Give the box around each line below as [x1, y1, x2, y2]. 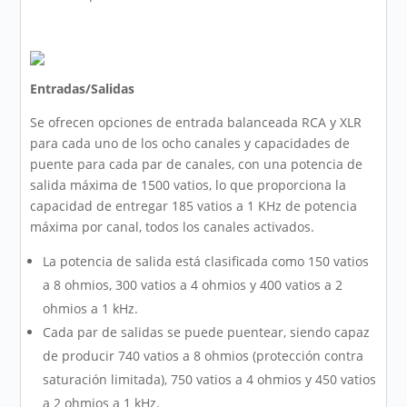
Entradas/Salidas [30, 80, 135, 98]
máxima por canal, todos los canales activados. [30, 218, 315, 236]
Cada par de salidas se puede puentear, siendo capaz [43, 323, 371, 342]
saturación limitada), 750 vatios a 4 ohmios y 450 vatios [43, 371, 377, 389]
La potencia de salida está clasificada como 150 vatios [43, 253, 370, 271]
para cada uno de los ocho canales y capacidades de [30, 134, 351, 153]
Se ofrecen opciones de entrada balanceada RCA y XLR [30, 114, 362, 132]
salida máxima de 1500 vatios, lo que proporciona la [30, 176, 347, 194]
